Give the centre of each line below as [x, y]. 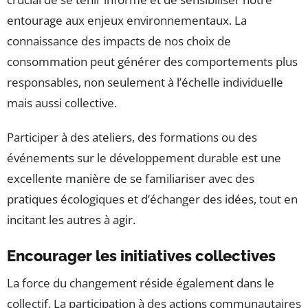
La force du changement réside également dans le [141, 283]
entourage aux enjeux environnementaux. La [127, 21]
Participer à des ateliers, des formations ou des [132, 137]
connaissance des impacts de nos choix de [119, 41]
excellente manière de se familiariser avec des [131, 179]
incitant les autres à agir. [71, 220]
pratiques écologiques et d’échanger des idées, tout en [152, 199]
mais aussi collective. [62, 103]
